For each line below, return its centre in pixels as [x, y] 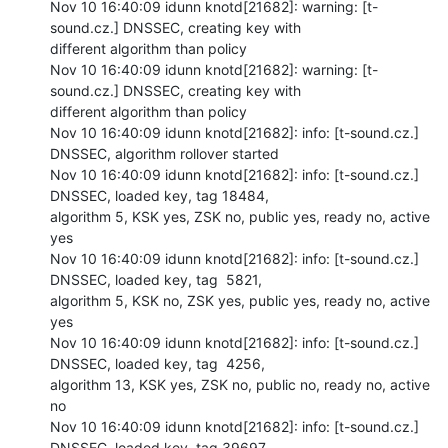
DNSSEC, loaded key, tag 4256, [157, 363]
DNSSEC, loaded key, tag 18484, [159, 195]
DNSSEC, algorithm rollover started [164, 153]
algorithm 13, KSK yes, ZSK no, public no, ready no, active [240, 384]
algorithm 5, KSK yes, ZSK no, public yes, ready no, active [240, 216]
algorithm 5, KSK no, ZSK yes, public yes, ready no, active [240, 300]
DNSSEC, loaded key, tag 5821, [156, 279]
